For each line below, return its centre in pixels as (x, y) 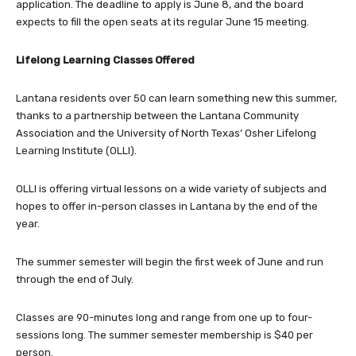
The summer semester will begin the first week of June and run (170, 261)
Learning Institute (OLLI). (76, 150)
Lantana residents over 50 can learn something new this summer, (176, 98)
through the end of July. (75, 279)
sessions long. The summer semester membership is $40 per (164, 335)
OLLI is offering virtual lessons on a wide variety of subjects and (171, 188)
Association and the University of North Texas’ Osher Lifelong (166, 133)
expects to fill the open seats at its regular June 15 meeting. (163, 21)
